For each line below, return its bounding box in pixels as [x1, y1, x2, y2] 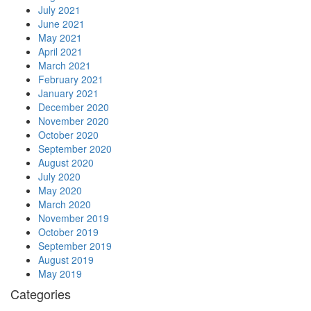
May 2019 [38, 267, 82, 281]
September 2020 [38, 142, 112, 156]
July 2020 [38, 169, 81, 184]
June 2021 [38, 17, 85, 31]
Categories [10, 285, 71, 303]
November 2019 [38, 211, 109, 226]
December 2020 [38, 100, 109, 115]
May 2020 [38, 183, 82, 198]
